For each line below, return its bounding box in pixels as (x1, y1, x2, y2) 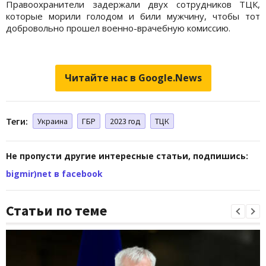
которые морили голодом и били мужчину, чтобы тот (6, 9, 260, 22)
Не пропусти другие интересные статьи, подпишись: (6, 150, 248, 161)
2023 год (110, 115, 141, 126)
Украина (37, 115, 68, 126)
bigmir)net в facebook (6, 167, 103, 179)
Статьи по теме (6, 201, 107, 220)
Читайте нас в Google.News (64, 71, 202, 84)
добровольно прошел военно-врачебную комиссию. (6, 21, 230, 34)
